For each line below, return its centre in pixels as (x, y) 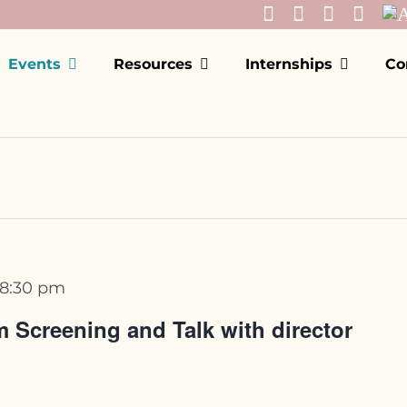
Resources (153, 65)
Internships (288, 65)
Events (34, 65)
